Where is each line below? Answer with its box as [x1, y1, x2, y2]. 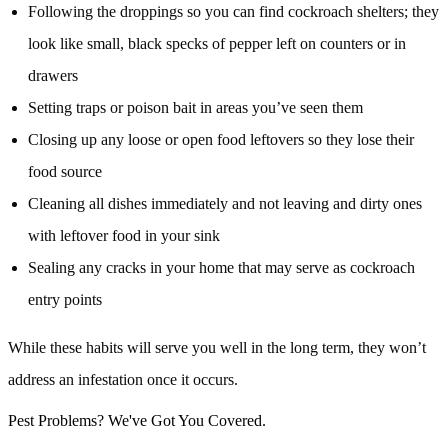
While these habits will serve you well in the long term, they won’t [8, 339, 426, 357]
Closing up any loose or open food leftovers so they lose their [28, 131, 414, 149]
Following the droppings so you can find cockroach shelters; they [28, 3, 439, 21]
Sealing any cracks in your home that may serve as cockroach [28, 259, 415, 277]
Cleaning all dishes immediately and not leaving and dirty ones [28, 195, 422, 213]
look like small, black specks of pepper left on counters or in [28, 35, 406, 53]
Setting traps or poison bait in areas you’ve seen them [28, 99, 363, 117]
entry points [28, 291, 102, 309]
